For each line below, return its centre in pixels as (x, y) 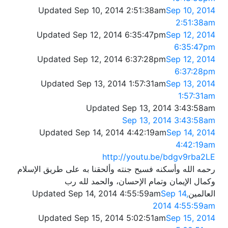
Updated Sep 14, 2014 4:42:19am (103, 133)
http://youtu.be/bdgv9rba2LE (159, 157)
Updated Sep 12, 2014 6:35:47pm (101, 35)
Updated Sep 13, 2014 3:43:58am (151, 108)
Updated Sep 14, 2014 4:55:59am (96, 194)
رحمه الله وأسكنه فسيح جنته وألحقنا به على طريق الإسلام (116, 169)
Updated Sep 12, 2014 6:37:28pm (102, 59)
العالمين (202, 194)
